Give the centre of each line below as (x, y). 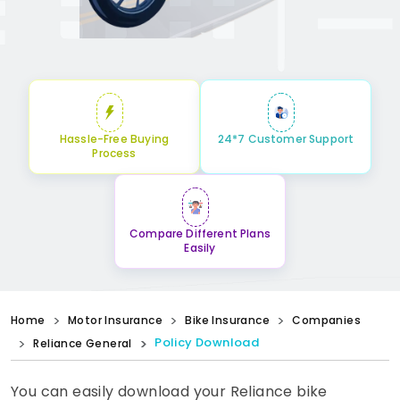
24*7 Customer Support (286, 139)
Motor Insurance (116, 321)
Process (114, 154)
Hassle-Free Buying (114, 139)
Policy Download (207, 343)
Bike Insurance (228, 321)
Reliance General (83, 344)
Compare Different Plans (200, 234)
